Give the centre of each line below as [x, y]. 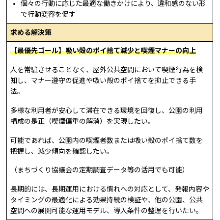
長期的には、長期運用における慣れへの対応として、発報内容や [110, 189]
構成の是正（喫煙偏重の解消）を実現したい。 [83, 121]
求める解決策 [31, 33]
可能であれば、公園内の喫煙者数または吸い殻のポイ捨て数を [107, 140]
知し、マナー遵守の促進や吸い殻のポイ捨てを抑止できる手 [103, 80]
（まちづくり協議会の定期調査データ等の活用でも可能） [100, 170]
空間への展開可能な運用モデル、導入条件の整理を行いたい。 [107, 211]
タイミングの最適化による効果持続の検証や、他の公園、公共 [107, 200]
